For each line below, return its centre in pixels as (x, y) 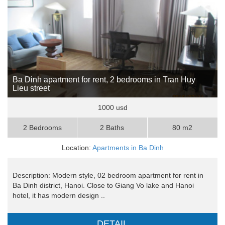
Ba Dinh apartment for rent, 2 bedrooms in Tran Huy (104, 80)
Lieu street (31, 88)
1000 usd (113, 108)
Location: (77, 148)
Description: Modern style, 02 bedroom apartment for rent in (108, 176)
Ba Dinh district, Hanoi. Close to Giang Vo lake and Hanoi (103, 186)
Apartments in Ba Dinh (128, 148)
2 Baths (112, 128)
